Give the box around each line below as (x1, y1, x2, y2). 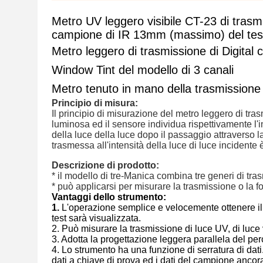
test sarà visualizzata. (52, 213, 141, 223)
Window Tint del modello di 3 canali (52, 63, 234, 76)
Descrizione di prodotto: (52, 160, 159, 170)
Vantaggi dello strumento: (52, 192, 166, 202)
